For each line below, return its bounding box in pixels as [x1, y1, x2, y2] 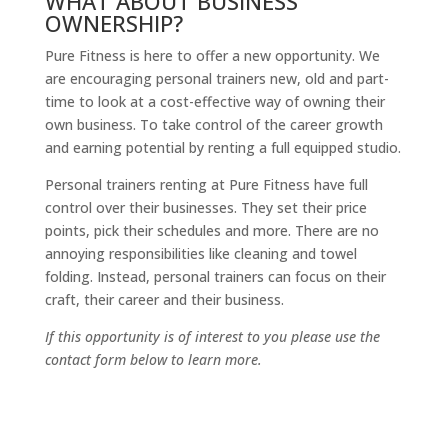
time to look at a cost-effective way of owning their [44, 92, 385, 112]
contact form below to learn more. [44, 350, 262, 370]
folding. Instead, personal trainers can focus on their [44, 267, 386, 287]
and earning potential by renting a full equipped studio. [44, 138, 401, 158]
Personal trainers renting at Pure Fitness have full [44, 175, 368, 195]
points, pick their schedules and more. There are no [44, 221, 379, 241]
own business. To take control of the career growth [44, 115, 383, 135]
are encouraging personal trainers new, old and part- [44, 69, 389, 89]
